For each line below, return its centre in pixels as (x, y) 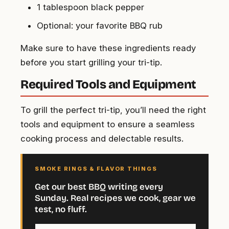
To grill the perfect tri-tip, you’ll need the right (113, 110)
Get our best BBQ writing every (99, 187)
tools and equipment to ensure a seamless (108, 124)
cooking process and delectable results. (102, 139)
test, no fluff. (61, 210)
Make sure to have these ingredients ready (108, 48)
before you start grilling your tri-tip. (91, 63)
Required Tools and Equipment (108, 85)
